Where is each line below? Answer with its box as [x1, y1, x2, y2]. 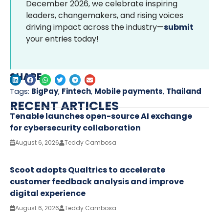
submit [164, 22, 194, 33]
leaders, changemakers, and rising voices [26, 10, 183, 21]
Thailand [166, 86, 201, 96]
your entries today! [26, 33, 99, 44]
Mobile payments [94, 86, 163, 96]
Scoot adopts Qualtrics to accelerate [10, 164, 165, 175]
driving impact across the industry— [26, 22, 164, 33]
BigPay [31, 86, 58, 96]
